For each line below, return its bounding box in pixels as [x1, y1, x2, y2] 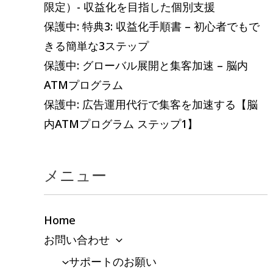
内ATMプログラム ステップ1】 [44, 116, 198, 132]
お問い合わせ [44, 232, 110, 247]
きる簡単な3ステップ [44, 38, 149, 54]
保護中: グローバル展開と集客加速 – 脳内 [44, 58, 248, 73]
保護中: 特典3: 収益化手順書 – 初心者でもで [44, 19, 260, 34]
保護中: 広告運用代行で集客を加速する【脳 [44, 97, 258, 112]
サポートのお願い [68, 254, 157, 269]
